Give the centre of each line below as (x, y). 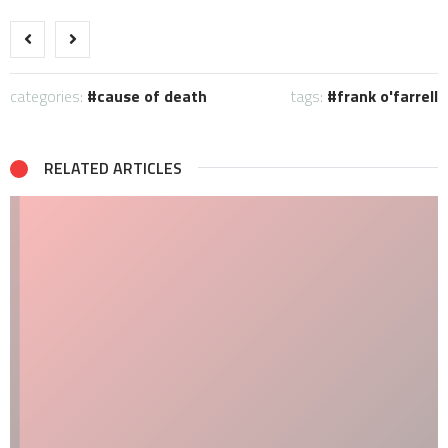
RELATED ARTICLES (113, 168)
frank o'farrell (387, 96)
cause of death (152, 96)
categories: (48, 96)
